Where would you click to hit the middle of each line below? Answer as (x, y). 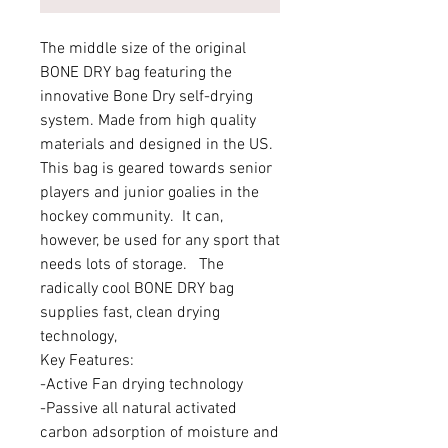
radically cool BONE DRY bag (137, 288)
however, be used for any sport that (160, 240)
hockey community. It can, (131, 216)
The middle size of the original (143, 48)
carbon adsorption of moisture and (159, 432)
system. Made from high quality (148, 120)
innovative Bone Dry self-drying (146, 96)
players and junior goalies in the (149, 192)
